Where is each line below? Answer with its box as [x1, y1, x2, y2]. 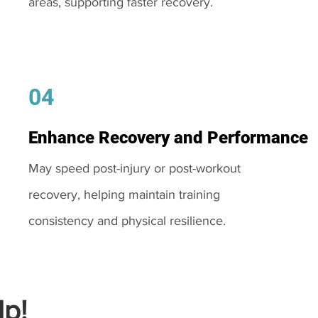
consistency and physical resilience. [28, 214, 226, 228]
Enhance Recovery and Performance [28, 128, 308, 148]
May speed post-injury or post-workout [28, 161, 241, 175]
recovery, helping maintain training [28, 187, 220, 202]
